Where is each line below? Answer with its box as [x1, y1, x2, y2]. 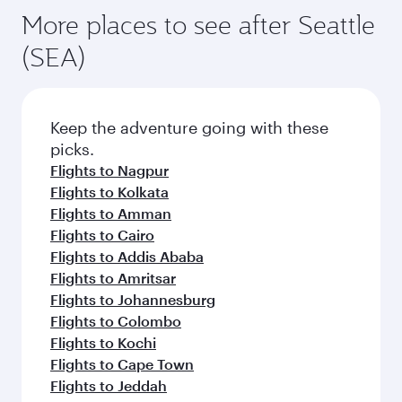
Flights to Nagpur [50, 161, 169, 179]
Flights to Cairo [50, 225, 154, 243]
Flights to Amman [50, 204, 171, 222]
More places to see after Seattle [22, 7, 375, 41]
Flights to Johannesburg [50, 290, 215, 308]
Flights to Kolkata [50, 182, 169, 200]
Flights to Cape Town [50, 354, 194, 372]
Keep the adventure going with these [50, 117, 328, 137]
